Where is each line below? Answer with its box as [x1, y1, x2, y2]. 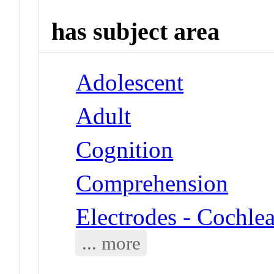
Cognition [76, 136, 174, 163]
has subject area [51, 18, 220, 46]
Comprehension [76, 169, 229, 196]
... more [81, 232, 141, 254]
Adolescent [76, 68, 184, 95]
